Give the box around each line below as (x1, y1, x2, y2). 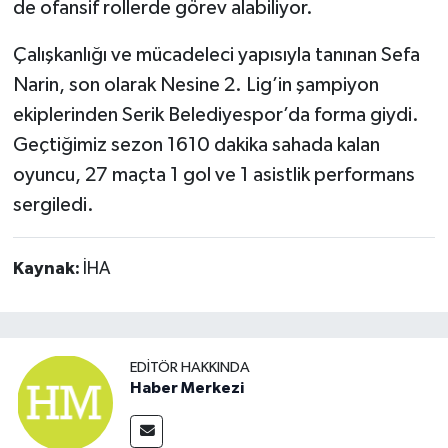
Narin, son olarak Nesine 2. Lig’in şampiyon (12, 74, 379, 95)
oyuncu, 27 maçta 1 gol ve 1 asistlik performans (12, 164, 415, 185)
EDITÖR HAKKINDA (130, 360, 250, 376)
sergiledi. (12, 194, 94, 215)
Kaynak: (12, 259, 83, 278)
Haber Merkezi (130, 380, 244, 397)
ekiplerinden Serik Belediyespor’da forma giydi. (12, 104, 419, 125)
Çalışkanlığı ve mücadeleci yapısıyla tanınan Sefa (12, 44, 420, 65)
